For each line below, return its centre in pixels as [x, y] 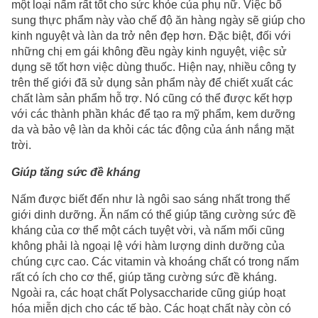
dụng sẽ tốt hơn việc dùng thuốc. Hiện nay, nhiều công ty [154, 67]
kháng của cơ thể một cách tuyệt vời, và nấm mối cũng [148, 230]
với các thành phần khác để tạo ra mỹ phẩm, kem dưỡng [153, 114]
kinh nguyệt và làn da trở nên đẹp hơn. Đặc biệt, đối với [151, 35]
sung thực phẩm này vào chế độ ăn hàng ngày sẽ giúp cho [158, 20]
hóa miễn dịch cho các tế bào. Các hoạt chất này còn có [151, 308]
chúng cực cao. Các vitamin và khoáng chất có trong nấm [155, 261]
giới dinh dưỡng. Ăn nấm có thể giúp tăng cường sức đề [154, 214]
